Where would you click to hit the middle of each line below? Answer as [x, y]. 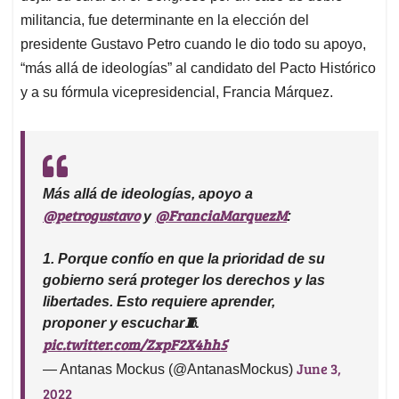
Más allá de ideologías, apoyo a [148, 194]
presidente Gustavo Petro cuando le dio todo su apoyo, [193, 45]
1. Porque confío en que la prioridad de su [184, 259]
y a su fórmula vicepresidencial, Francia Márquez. [177, 93]
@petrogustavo [91, 216]
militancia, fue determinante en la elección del [165, 20]
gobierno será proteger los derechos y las [184, 281]
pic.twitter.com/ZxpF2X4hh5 [135, 345]
